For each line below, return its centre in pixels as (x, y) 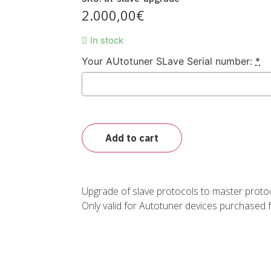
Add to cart (132, 138)
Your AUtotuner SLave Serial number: (167, 61)
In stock (107, 41)
